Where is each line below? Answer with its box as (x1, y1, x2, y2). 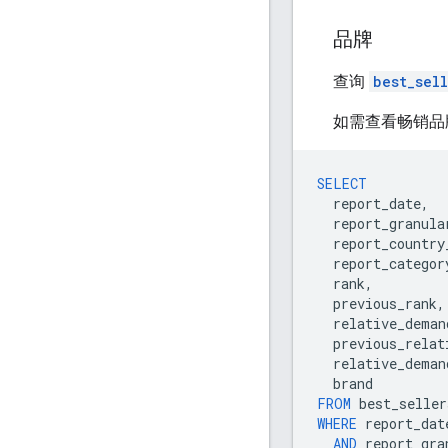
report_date (333, 193, 421, 213)
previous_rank (333, 293, 437, 313)
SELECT (317, 173, 367, 193)
